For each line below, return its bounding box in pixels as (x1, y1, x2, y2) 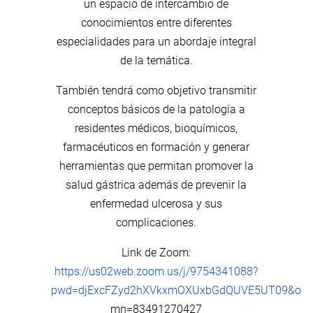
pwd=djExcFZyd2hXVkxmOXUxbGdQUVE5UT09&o (51, 283, 302, 297)
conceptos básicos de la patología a (67, 102, 245, 116)
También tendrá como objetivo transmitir (56, 83, 257, 97)
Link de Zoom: (122, 245, 191, 259)
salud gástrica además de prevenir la (66, 177, 247, 191)
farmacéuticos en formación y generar (63, 140, 250, 154)
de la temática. (119, 53, 193, 67)
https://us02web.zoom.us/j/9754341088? (54, 264, 259, 278)
